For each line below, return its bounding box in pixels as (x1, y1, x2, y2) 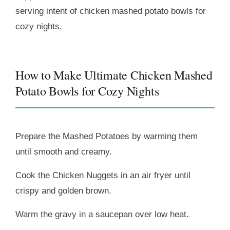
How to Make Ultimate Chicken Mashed (15, 66, 213, 83)
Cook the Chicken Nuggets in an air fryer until (15, 170, 190, 180)
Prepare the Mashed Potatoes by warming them (15, 131, 198, 141)
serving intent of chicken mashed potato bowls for (15, 6, 206, 16)
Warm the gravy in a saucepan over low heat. (15, 209, 189, 219)
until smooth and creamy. (15, 146, 112, 157)
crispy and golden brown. (15, 185, 111, 196)
